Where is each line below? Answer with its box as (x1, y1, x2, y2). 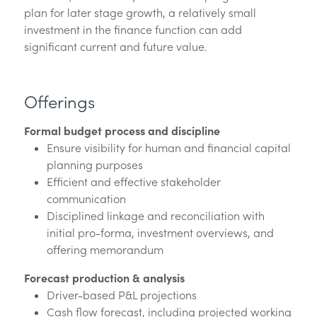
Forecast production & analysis (23, 270, 185, 285)
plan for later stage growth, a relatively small (23, 5, 256, 20)
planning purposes (46, 157, 143, 172)
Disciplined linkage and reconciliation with (46, 208, 265, 223)
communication (46, 191, 126, 206)
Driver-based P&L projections (46, 287, 197, 302)
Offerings (23, 91, 95, 114)
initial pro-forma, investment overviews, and (46, 225, 274, 240)
